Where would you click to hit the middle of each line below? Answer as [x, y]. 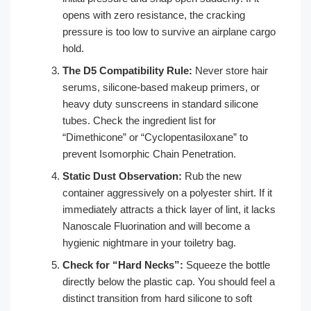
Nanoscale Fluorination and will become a [156, 226]
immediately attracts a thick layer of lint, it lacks [169, 209]
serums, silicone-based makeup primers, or [161, 87]
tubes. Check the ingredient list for [139, 120]
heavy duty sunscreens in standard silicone [160, 103]
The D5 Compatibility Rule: [127, 70]
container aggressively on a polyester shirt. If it [167, 192]
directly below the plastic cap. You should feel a [169, 281]
